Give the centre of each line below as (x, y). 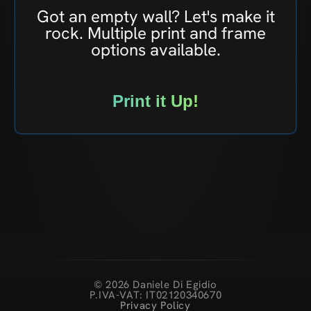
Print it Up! (155, 101)
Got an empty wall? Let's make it (155, 17)
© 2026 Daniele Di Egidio (155, 284)
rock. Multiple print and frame (155, 33)
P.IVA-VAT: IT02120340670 (155, 295)
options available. (155, 50)
